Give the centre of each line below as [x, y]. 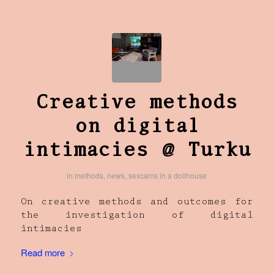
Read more [43, 253]
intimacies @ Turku [137, 151]
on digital [137, 127]
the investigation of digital [137, 216]
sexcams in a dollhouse [168, 175]
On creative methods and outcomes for [137, 203]
